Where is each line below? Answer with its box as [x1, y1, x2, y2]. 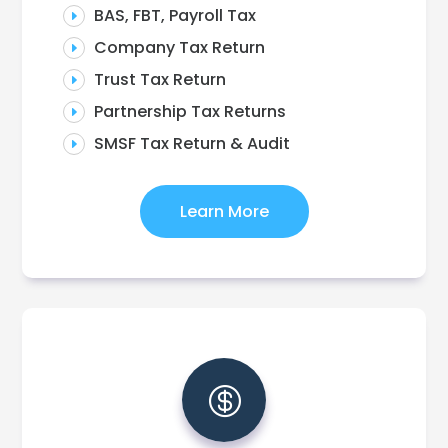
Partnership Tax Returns [93, 100, 286, 124]
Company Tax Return [93, 36, 265, 60]
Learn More [179, 200, 269, 224]
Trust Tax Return [93, 68, 226, 92]
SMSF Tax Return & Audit [93, 132, 290, 156]
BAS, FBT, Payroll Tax [93, 4, 256, 28]
